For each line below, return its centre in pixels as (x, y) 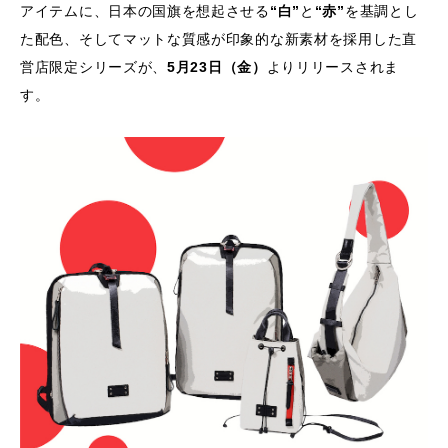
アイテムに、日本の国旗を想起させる (145, 11)
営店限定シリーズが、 (93, 67)
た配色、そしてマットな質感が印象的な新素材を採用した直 (218, 39)
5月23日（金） (217, 67)
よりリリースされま (332, 67)
